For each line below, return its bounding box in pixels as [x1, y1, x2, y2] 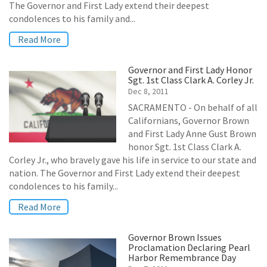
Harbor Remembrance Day [128, 252, 236, 263]
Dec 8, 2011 [128, 86, 169, 97]
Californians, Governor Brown [128, 114, 249, 126]
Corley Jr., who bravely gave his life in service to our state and [9, 154, 256, 166]
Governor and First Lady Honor [128, 64, 252, 76]
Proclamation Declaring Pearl [128, 241, 250, 253]
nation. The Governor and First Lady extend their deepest [9, 167, 240, 179]
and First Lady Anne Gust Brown [128, 128, 256, 139]
